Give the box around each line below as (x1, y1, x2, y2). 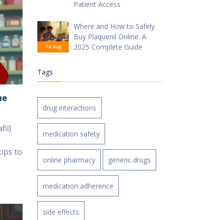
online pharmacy (43, 155, 95, 165)
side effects (43, 207, 79, 217)
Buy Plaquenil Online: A (74, 32, 146, 41)
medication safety (43, 129, 100, 138)
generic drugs (108, 155, 151, 165)
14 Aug (45, 43, 61, 50)
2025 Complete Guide (74, 42, 142, 52)
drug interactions (43, 103, 96, 112)
